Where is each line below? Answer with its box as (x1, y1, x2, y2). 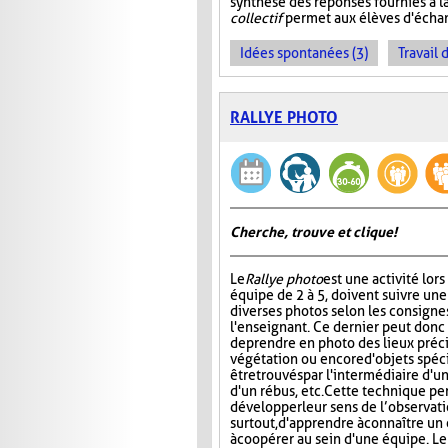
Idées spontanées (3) (240, 45, 368, 62)
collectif (230, 10, 282, 27)
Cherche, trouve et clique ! (230, 224, 397, 241)
